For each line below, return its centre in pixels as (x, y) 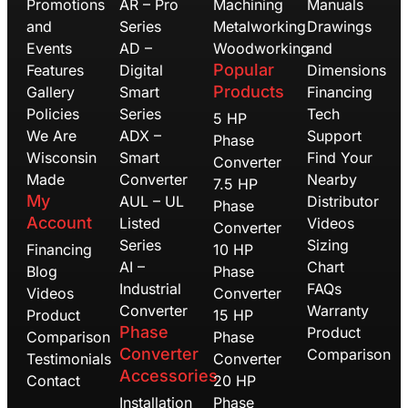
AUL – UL (152, 201)
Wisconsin (61, 157)
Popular (243, 69)
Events (49, 48)
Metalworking (259, 26)
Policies (52, 113)
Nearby (331, 179)
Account (59, 222)
